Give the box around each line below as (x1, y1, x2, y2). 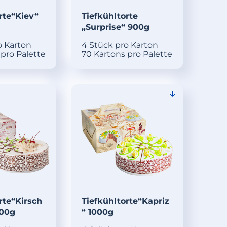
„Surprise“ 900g (82, 22, 150, 32)
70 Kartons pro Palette (82, 49, 173, 59)
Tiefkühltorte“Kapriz (82, 196, 170, 206)
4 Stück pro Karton (82, 40, 159, 50)
